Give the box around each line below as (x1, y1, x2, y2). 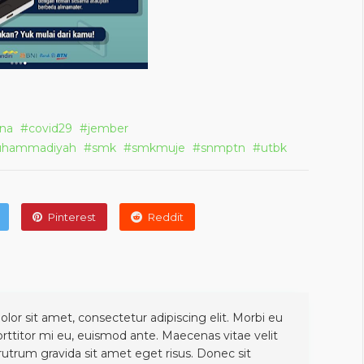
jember (88, 121, 128, 136)
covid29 (28, 121, 72, 136)
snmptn (201, 141, 245, 155)
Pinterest (48, 210, 97, 223)
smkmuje (132, 141, 185, 155)
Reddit (148, 210, 184, 223)
